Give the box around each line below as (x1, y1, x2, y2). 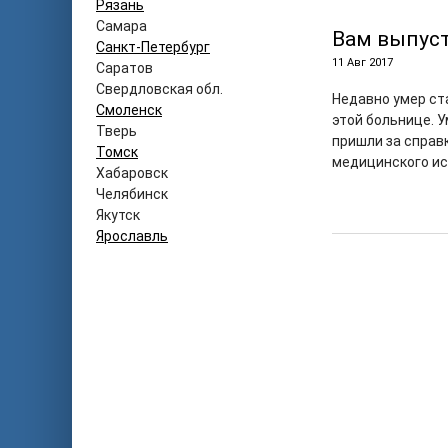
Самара (96, 18, 147, 34)
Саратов (96, 60, 153, 76)
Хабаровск (96, 165, 168, 181)
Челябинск (96, 186, 168, 202)
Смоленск (96, 102, 162, 118)
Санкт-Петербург (96, 39, 210, 55)
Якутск (96, 207, 140, 223)
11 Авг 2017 (332, 56, 393, 69)
